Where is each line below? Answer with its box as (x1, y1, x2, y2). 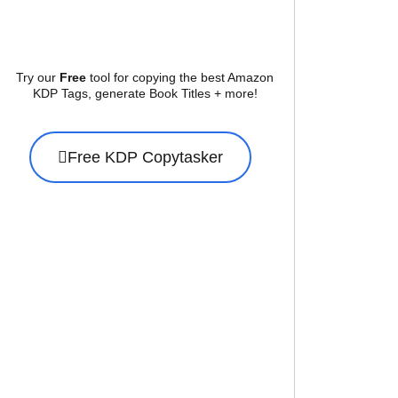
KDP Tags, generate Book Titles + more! (32, 85, 258, 100)
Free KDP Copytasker (68, 148, 224, 167)
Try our (16, 69, 60, 84)
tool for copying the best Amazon (86, 69, 275, 84)
